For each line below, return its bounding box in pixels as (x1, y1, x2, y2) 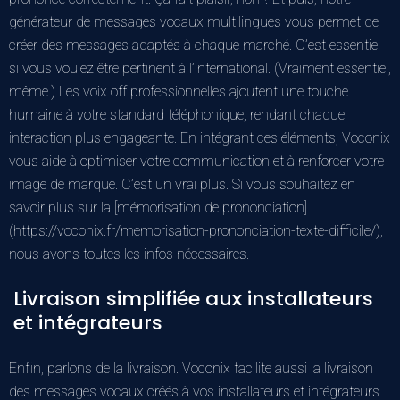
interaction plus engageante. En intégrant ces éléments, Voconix (9, 129, 390, 146)
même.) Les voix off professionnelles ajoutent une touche (9, 82, 348, 100)
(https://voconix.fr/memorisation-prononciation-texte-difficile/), (9, 221, 383, 239)
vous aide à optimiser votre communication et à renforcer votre (9, 152, 384, 170)
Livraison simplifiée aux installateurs (13, 284, 373, 312)
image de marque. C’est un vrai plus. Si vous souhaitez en (9, 175, 355, 193)
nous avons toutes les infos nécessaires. (9, 245, 249, 262)
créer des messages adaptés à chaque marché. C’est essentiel (9, 36, 380, 54)
